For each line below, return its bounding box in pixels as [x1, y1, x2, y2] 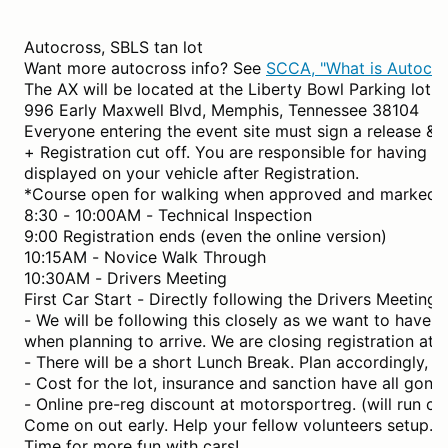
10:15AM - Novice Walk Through [24, 246, 266, 267]
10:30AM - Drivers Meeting [24, 267, 227, 288]
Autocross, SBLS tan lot [24, 36, 203, 57]
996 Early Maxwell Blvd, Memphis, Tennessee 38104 [24, 99, 419, 120]
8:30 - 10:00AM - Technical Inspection [24, 204, 312, 225]
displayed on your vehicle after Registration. [24, 162, 359, 183]
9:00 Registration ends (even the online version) [24, 225, 387, 246]
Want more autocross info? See [24, 57, 266, 78]
